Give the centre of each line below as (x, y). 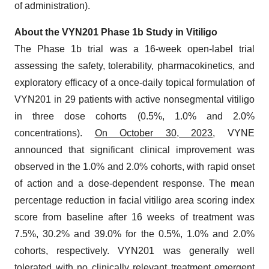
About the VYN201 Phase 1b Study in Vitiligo (116, 32)
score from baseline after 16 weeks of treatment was (134, 217)
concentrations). (55, 133)
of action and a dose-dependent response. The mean (134, 184)
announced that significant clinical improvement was (134, 150)
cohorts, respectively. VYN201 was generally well (134, 251)
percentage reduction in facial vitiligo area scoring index (134, 201)
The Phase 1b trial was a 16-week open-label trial (134, 49)
